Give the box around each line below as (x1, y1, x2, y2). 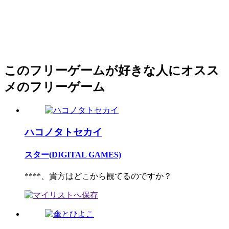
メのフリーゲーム (4, 80, 105, 94)
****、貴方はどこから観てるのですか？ (25, 172, 172, 181)
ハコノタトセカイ (25, 126, 102, 138)
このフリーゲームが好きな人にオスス (4, 64, 219, 78)
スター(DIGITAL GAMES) (25, 150, 121, 159)
